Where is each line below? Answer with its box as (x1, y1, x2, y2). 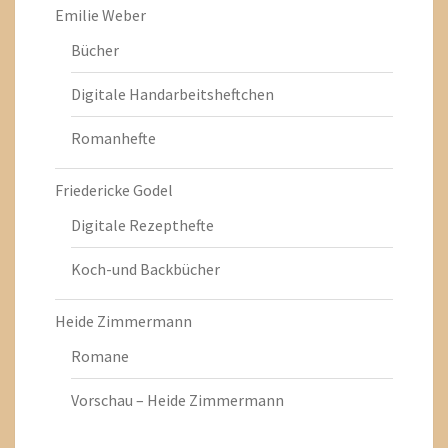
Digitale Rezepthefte (71, 214, 214, 235)
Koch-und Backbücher (71, 258, 220, 279)
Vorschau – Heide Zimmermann (71, 389, 284, 410)
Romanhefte (71, 127, 156, 148)
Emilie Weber (55, 4, 146, 25)
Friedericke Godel (55, 179, 173, 200)
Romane (71, 345, 129, 366)
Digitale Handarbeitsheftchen (71, 83, 274, 104)
